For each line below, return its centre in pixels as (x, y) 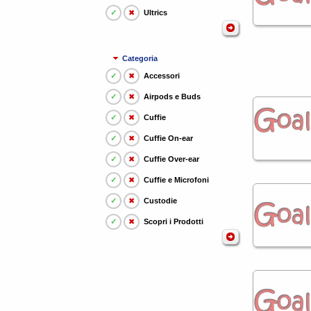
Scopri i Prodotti (174, 221)
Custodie (160, 201)
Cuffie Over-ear (171, 159)
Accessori (162, 76)
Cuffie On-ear (168, 138)
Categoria (140, 58)
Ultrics (155, 12)
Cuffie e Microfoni (176, 180)
